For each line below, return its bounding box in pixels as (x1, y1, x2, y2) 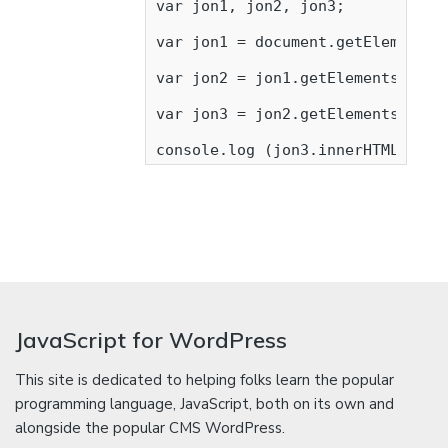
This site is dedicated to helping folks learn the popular (15, 370, 394, 391)
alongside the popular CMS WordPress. (15, 418, 285, 439)
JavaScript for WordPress (15, 326, 287, 355)
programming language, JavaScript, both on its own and (15, 394, 394, 415)
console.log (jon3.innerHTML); (156, 141, 417, 159)
